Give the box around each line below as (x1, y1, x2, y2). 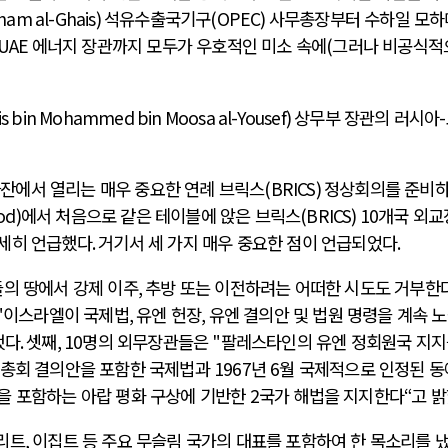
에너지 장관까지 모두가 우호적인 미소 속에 (31, 33, 327, 59)
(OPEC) (210, 6, 269, 32)
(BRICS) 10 (300, 203, 379, 229)
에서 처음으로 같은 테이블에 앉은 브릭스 (20, 203, 301, 229)
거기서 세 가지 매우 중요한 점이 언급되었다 (98, 230, 398, 256)
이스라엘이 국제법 (3, 302, 129, 328)
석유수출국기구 (104, 6, 211, 32)
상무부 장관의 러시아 (294, 104, 440, 130)
